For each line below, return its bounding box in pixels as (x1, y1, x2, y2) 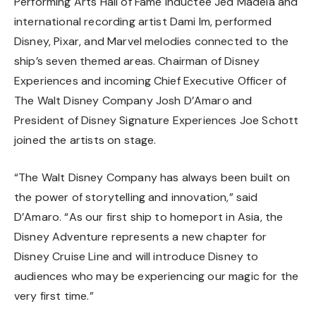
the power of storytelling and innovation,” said (14, 190, 258, 205)
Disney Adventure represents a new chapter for (14, 229, 267, 245)
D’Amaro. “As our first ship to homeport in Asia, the (14, 209, 284, 225)
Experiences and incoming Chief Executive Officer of (14, 73, 287, 88)
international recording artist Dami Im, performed (14, 13, 272, 29)
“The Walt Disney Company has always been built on (14, 170, 290, 186)
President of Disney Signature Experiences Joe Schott (14, 112, 299, 128)
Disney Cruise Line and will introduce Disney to (14, 249, 259, 265)
